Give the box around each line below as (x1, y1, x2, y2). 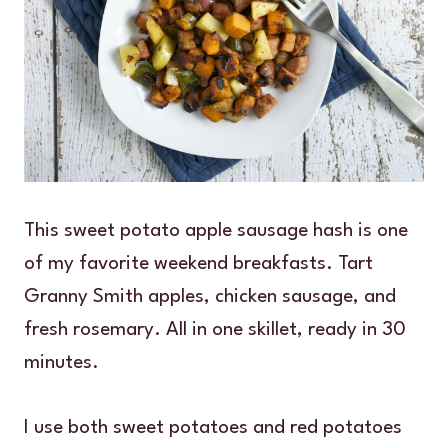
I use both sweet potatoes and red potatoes (24, 417, 402, 438)
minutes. (24, 352, 99, 373)
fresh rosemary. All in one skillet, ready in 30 (24, 319, 406, 340)
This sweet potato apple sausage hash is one (24, 220, 408, 241)
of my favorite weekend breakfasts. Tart (24, 253, 373, 274)
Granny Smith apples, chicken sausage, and (24, 286, 396, 307)
